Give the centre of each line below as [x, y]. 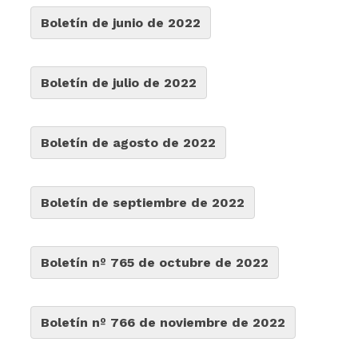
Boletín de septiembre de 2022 [143, 203]
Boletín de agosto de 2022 [129, 143]
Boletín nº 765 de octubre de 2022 [155, 263]
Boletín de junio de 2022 [121, 23]
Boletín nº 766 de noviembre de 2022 [163, 322]
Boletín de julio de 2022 [119, 83]
